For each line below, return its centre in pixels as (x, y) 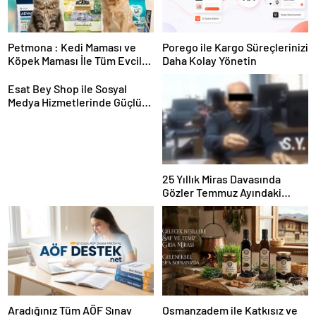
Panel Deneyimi (46, 116)
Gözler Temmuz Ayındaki (222, 192)
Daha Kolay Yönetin (209, 61)
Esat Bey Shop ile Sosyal (67, 89)
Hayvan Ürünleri (47, 74)
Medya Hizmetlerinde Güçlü (75, 102)
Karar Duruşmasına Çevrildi (229, 205)
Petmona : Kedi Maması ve (72, 47)
